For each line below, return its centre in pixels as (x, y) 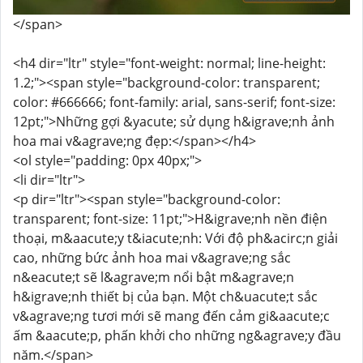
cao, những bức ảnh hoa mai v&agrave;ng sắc (152, 258)
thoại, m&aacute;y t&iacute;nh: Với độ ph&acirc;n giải (175, 238)
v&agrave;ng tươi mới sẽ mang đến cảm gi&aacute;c (171, 316)
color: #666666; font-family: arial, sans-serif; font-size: (174, 102)
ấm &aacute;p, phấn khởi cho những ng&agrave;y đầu (177, 335)
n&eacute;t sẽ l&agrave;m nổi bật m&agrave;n (154, 277)
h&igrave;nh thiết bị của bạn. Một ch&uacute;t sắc (165, 297)
